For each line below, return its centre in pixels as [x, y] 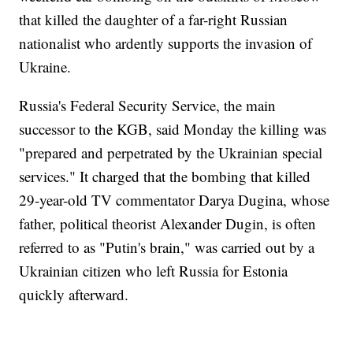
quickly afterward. [74, 295]
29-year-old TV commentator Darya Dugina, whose [175, 200]
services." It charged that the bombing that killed [165, 176]
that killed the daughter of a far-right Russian [154, 20]
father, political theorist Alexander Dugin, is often [168, 224]
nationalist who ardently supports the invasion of [166, 43]
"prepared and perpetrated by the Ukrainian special [171, 153]
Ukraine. [45, 67]
